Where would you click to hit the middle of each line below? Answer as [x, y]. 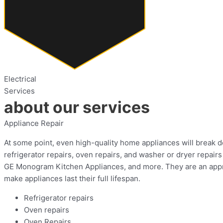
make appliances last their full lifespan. [72, 178]
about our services [77, 107]
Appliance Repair [34, 123]
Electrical [20, 79]
